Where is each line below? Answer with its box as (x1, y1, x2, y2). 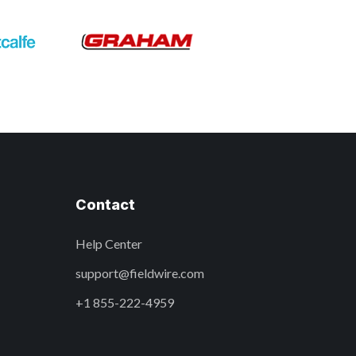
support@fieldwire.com (75, 265, 204, 281)
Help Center (75, 236, 142, 252)
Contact (75, 196, 135, 214)
